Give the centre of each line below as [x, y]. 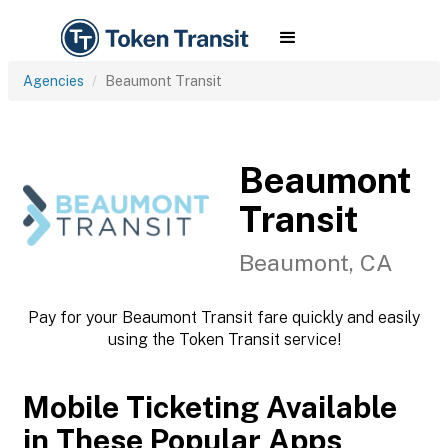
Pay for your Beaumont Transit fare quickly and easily [224, 317]
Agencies [53, 81]
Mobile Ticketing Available [210, 407]
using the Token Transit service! [224, 339]
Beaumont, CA [316, 262]
